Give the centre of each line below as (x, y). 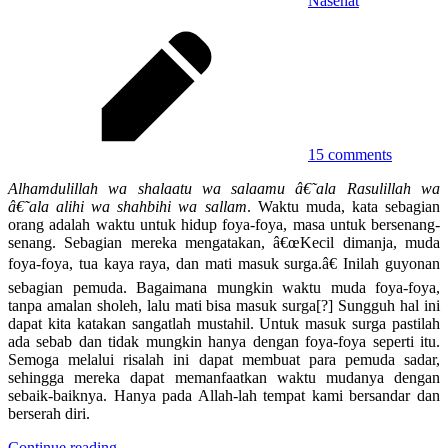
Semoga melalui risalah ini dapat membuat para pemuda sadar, (224, 360)
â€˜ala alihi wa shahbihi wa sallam (127, 207)
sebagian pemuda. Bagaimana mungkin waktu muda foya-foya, (224, 288)
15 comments (350, 155)
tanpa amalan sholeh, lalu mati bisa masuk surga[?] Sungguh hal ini (224, 306)
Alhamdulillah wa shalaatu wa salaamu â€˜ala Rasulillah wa (224, 189)
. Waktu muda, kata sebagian (343, 207)
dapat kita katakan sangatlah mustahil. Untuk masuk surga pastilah (224, 324)
